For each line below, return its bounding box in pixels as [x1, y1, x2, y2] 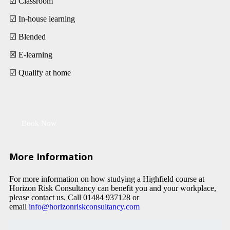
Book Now [22, 119, 56, 127]
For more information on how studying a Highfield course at [9, 174, 204, 183]
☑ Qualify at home [9, 68, 71, 77]
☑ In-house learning [9, 14, 75, 23]
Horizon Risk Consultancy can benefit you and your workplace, [9, 183, 216, 193]
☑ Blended [9, 32, 46, 41]
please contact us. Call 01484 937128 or [9, 193, 139, 202]
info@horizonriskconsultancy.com [29, 202, 140, 211]
